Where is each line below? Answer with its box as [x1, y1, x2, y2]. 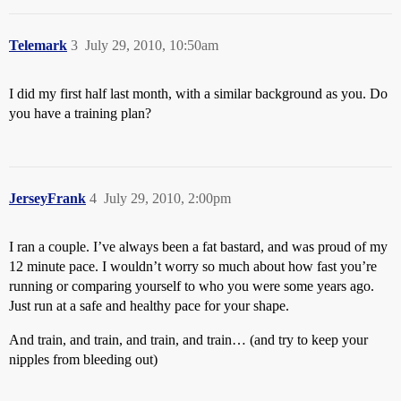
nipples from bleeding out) [9, 352, 158, 367]
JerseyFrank [9, 191, 86, 206]
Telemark [9, 38, 67, 53]
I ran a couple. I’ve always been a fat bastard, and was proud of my [9, 239, 388, 254]
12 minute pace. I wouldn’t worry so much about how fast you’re [9, 259, 377, 274]
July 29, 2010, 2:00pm [104, 191, 231, 206]
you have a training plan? [9, 106, 151, 121]
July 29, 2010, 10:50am [85, 38, 218, 53]
